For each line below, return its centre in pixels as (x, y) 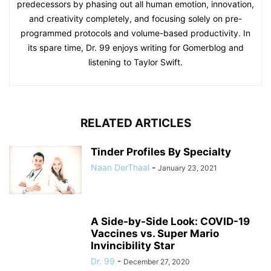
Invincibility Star (133, 245)
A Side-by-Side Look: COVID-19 (170, 221)
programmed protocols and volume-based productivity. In (135, 33)
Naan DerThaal (120, 167)
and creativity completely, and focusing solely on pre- (135, 18)
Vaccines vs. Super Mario (155, 233)
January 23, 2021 (188, 168)
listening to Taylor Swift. (135, 62)
